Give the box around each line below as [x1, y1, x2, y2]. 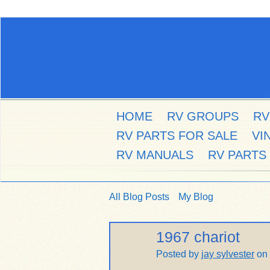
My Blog [178, 192, 213, 202]
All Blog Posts [109, 192, 169, 202]
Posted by [156, 249, 201, 259]
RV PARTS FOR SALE [116, 129, 237, 142]
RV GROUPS [167, 110, 239, 123]
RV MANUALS [116, 148, 193, 162]
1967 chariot [156, 229, 240, 246]
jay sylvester [201, 249, 254, 259]
